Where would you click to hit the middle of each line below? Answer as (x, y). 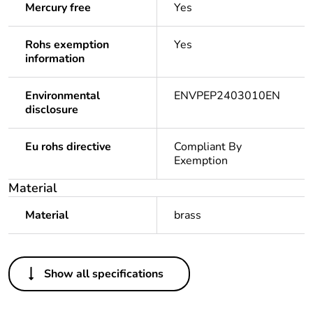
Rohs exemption (67, 45)
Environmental (63, 96)
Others (28, 260)
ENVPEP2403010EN (227, 96)
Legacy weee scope (76, 287)
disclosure (52, 110)
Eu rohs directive (68, 147)
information (55, 59)
